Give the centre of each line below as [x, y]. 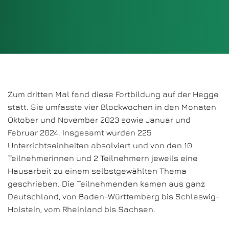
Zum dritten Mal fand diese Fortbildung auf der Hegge [113, 94]
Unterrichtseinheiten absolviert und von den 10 [100, 145]
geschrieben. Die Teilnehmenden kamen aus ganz [106, 184]
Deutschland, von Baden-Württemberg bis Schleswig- [114, 196]
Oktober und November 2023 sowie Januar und [99, 120]
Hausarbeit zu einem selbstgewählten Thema [97, 171]
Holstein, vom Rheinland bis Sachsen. [82, 209]
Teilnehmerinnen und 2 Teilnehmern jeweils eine [103, 158]
